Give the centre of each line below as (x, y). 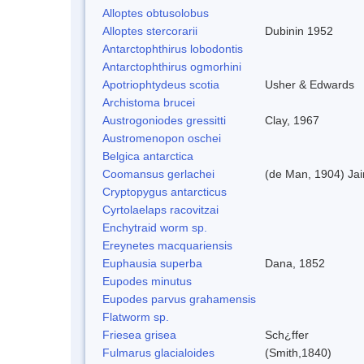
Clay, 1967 (292, 120)
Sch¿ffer (287, 334)
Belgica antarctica (148, 156)
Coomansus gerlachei (158, 173)
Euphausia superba (152, 263)
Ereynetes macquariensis (167, 245)
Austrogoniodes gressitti (164, 120)
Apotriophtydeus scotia (161, 84)
